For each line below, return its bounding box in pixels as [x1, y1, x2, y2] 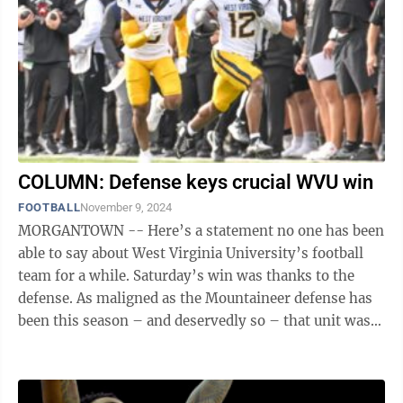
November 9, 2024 [80, 201, 173, 214]
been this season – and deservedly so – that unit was [18, 312, 371, 329]
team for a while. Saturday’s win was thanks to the [18, 267, 133, 284]
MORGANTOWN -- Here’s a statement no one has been [18, 222, 384, 239]
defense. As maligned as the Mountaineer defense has [18, 290, 76, 307]
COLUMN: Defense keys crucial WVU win [18, 171, 373, 193]
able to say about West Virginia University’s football [18, 245, 363, 262]
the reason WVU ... [18, 335, 139, 352]
